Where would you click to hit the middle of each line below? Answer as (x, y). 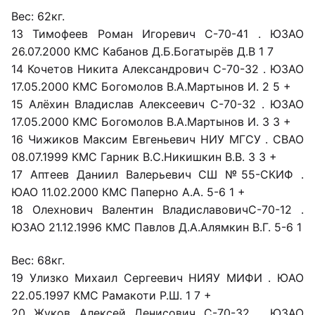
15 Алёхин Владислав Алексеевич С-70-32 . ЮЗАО (157, 104)
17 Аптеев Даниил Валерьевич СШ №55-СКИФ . (157, 175)
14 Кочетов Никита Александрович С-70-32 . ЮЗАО (157, 69)
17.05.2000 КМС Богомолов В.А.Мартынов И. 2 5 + (151, 87)
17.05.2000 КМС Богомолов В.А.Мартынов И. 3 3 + (151, 122)
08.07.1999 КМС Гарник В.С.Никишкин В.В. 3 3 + (144, 157)
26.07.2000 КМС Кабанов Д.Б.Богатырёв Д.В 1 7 (142, 52)
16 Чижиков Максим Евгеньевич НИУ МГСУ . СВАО (157, 140)
